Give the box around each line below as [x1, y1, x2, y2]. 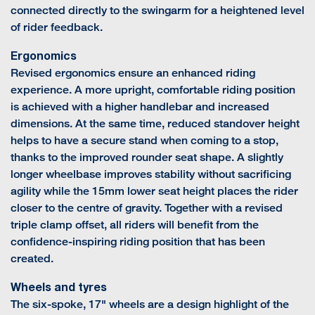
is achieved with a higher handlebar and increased [11, 100, 269, 114]
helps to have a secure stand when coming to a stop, [11, 134, 278, 148]
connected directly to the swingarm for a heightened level [11, 4, 304, 18]
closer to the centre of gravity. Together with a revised [11, 201, 283, 215]
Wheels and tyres [11, 280, 107, 294]
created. [11, 252, 53, 266]
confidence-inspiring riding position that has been [11, 235, 265, 249]
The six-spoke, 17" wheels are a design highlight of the [11, 297, 289, 311]
